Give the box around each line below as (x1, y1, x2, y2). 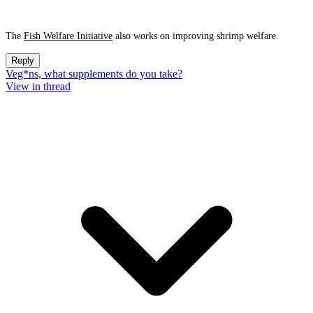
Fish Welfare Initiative (24, 31, 112, 41)
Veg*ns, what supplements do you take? (6, 68, 182, 80)
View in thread (6, 80, 71, 92)
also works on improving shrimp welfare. (112, 31, 279, 41)
